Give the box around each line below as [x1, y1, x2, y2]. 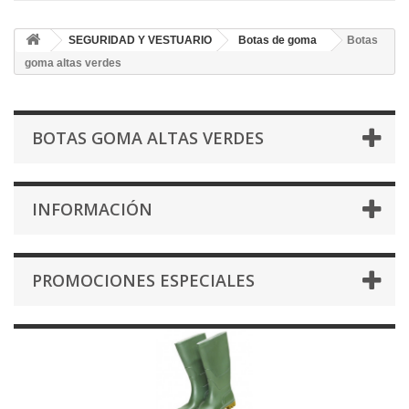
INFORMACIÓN [32, 198, 152, 221]
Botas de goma [238, 34, 317, 47]
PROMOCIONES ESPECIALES [32, 269, 255, 292]
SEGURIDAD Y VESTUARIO [68, 34, 212, 47]
